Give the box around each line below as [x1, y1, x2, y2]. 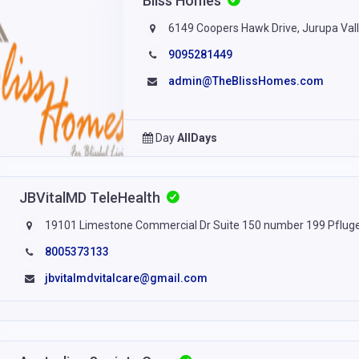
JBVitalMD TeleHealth [19, 188, 164, 206]
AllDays [176, 131, 217, 144]
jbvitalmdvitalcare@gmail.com [45, 271, 208, 284]
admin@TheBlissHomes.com [167, 74, 324, 87]
